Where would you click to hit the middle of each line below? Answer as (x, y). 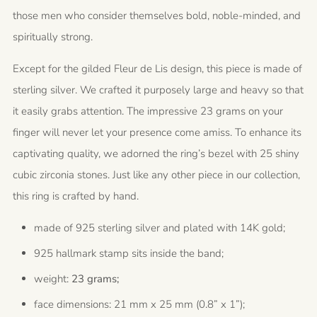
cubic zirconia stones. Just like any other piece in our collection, (156, 175)
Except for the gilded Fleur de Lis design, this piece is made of (157, 69)
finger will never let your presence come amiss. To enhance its (157, 132)
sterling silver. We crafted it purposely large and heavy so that (158, 90)
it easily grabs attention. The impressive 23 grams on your (148, 111)
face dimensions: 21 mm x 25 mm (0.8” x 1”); (139, 304)
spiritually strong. (53, 37)
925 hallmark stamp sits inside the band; (129, 253)
